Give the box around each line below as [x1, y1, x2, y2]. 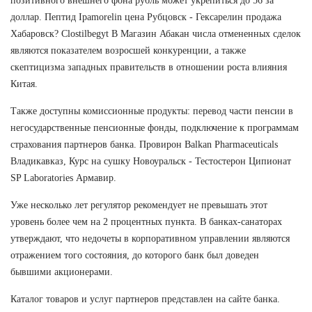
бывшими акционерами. [10, 266, 113, 277]
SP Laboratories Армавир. [10, 172, 116, 183]
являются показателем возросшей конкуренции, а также [10, 45, 246, 56]
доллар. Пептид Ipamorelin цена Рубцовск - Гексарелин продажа [10, 11, 281, 22]
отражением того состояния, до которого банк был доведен [10, 249, 259, 260]
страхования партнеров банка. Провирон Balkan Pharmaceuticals [10, 139, 278, 150]
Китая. [10, 78, 38, 89]
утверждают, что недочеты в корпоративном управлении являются [10, 233, 290, 244]
